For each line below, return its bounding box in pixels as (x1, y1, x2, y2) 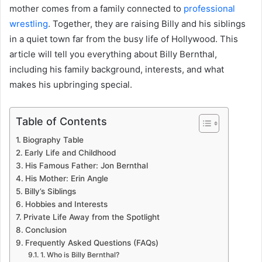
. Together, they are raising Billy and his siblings (48, 18, 246, 29)
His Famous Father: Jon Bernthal (25, 160, 148, 170)
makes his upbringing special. (9, 78, 132, 90)
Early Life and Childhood (24, 147, 116, 157)
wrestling (9, 18, 48, 29)
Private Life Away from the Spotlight (23, 212, 160, 222)
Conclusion (25, 225, 67, 235)
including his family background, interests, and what (9, 63, 224, 75)
